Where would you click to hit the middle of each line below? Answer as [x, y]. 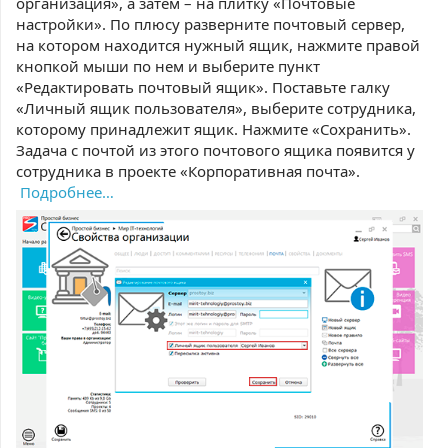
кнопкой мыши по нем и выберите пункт [168, 66]
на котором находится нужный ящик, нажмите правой [218, 45]
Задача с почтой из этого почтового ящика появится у [215, 150]
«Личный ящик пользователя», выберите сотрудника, [216, 108]
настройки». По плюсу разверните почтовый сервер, [210, 24]
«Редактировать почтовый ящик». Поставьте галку [203, 87]
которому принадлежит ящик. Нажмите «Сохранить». [213, 129]
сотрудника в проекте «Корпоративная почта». [188, 171]
